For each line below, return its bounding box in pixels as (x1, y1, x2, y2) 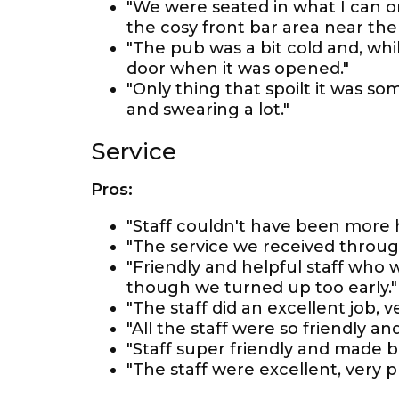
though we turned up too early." (126, 278, 397, 297)
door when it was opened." (126, 59, 349, 78)
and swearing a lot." (126, 100, 289, 119)
